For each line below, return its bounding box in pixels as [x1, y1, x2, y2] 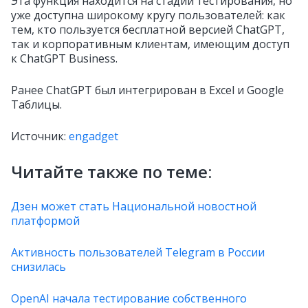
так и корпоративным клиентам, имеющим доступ [11, 36, 289, 52]
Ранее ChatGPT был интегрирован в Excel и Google [11, 82, 284, 98]
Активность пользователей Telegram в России [11, 245, 265, 260]
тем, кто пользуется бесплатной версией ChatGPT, [11, 22, 285, 37]
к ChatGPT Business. [11, 51, 118, 66]
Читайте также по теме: [11, 160, 216, 183]
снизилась [11, 259, 66, 274]
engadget [66, 129, 118, 144]
